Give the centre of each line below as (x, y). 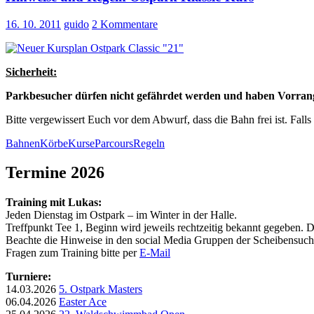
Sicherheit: (31, 71)
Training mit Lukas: (54, 203)
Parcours (114, 143)
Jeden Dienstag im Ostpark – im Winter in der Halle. (121, 215)
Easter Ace (83, 302)
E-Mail (155, 253)
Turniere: (28, 277)
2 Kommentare (125, 24)
